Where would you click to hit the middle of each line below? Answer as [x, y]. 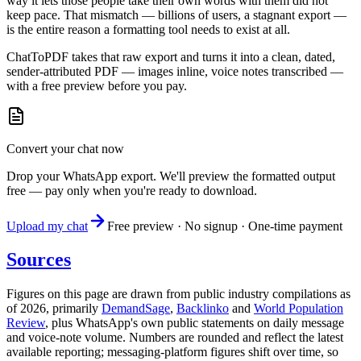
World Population [299, 309]
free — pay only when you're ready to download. [132, 190]
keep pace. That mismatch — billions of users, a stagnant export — [176, 15]
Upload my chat [47, 226]
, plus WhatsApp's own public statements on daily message [195, 323]
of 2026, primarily [54, 309]
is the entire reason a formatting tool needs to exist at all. [148, 29]
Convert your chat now [65, 148]
